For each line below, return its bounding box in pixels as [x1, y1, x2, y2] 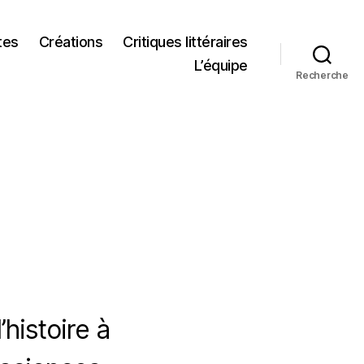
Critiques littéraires [123, 33, 248, 50]
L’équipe [193, 57, 248, 74]
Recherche [296, 69, 349, 81]
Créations [38, 33, 103, 50]
